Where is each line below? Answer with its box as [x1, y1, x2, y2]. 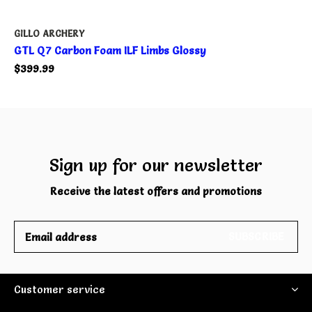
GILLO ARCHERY [14, 28, 85, 40]
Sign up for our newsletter [49, 155, 263, 176]
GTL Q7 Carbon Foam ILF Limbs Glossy [14, 44, 206, 58]
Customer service [14, 283, 105, 297]
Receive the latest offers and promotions [50, 185, 262, 198]
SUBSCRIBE [228, 230, 285, 244]
